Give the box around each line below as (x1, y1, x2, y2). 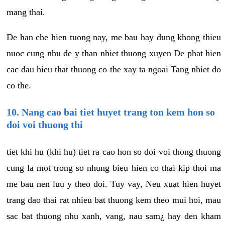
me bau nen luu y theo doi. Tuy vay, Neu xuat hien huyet (7, 178, 221, 189)
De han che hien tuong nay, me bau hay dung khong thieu (7, 32, 221, 42)
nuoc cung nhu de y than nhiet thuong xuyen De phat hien (7, 48, 221, 58)
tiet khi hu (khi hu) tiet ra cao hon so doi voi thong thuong (7, 146, 221, 157)
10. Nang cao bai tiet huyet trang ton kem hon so (7, 106, 215, 118)
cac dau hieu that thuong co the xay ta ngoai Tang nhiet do (7, 64, 221, 74)
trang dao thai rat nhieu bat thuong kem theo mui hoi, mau (7, 194, 221, 205)
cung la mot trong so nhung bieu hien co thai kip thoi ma (7, 162, 221, 173)
